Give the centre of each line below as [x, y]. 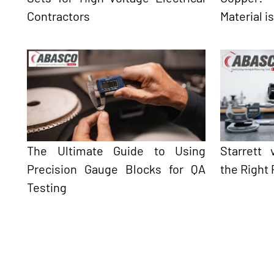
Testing [47, 187]
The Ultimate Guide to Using [117, 150]
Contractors [58, 16]
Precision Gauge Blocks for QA [117, 168]
